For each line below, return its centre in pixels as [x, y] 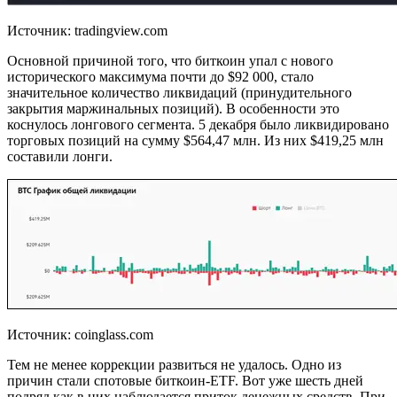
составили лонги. [60, 156]
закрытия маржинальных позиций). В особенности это [173, 109]
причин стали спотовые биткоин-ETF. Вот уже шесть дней [185, 381]
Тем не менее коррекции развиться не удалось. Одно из [174, 365]
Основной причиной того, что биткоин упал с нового [170, 61]
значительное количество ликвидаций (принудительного [179, 93]
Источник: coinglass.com [80, 335]
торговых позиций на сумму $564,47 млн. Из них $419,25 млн [195, 140]
